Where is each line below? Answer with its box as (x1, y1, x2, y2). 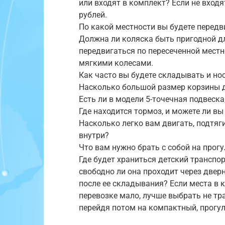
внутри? (79, 130, 109, 140)
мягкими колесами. (79, 58, 153, 68)
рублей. (79, 10, 107, 20)
